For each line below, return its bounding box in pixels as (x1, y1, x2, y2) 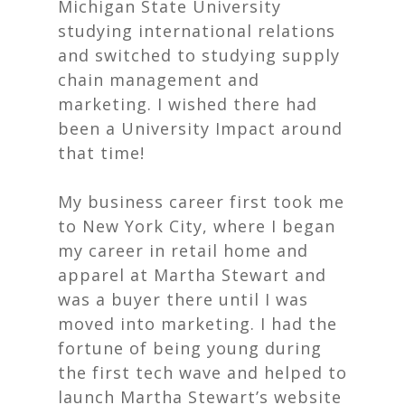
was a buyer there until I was (58, 288, 308, 310)
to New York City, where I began (58, 215, 335, 237)
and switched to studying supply (58, 44, 340, 66)
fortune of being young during (58, 337, 322, 359)
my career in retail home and (58, 240, 308, 261)
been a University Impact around (58, 118, 343, 139)
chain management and (58, 69, 259, 90)
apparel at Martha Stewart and (58, 264, 326, 286)
